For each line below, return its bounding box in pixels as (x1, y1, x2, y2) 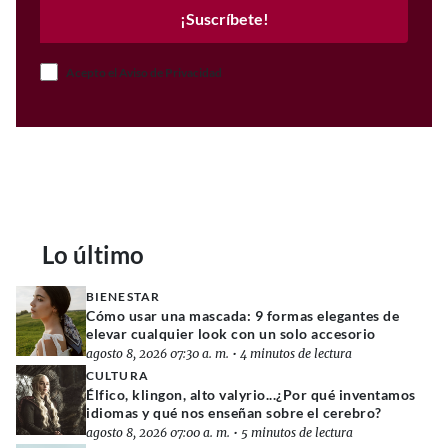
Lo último (42, 239, 144, 269)
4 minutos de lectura (240, 345, 352, 361)
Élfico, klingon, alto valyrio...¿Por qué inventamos (86, 385, 416, 403)
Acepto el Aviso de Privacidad (66, 64, 222, 80)
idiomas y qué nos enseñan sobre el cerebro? (86, 403, 382, 421)
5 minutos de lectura (241, 424, 353, 440)
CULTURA (86, 367, 149, 383)
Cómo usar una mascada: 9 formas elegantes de (86, 306, 400, 324)
